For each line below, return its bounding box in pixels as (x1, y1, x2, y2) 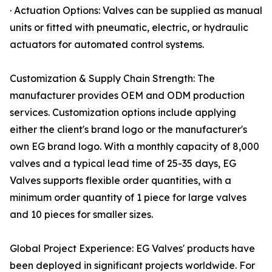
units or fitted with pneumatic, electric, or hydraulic (10, 21, 248, 34)
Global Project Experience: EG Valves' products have (10, 242, 255, 255)
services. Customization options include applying (10, 106, 236, 119)
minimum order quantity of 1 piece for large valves (10, 191, 246, 204)
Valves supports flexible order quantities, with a (10, 174, 231, 187)
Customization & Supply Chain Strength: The (10, 72, 215, 85)
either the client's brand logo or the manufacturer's (10, 123, 247, 136)
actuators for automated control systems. (10, 38, 204, 51)
